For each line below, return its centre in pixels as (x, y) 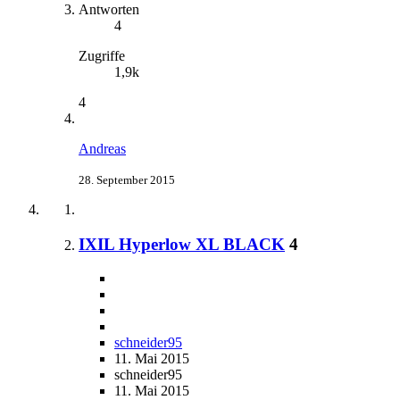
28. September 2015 (127, 179)
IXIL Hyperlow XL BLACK (182, 244)
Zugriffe (102, 55)
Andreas (102, 148)
